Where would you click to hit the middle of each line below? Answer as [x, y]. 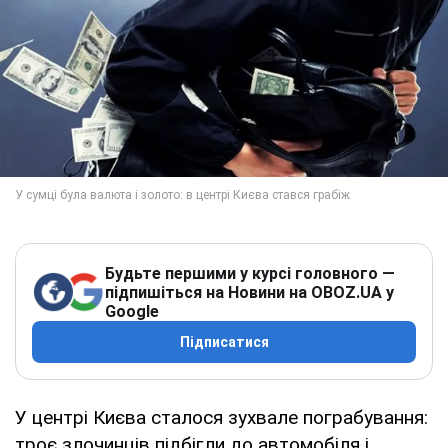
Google [132, 311]
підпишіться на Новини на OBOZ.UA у [249, 292]
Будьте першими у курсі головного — [250, 273]
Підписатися [224, 341]
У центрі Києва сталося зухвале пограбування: [221, 417]
